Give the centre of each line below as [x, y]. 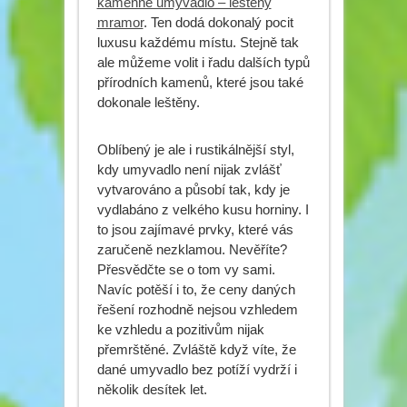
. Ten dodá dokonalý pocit [218, 22]
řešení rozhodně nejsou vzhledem [197, 309]
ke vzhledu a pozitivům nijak [180, 329]
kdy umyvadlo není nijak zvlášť [189, 169]
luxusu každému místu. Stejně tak [198, 42]
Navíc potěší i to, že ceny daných [196, 289]
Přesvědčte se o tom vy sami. [186, 269]
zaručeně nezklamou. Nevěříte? [192, 249]
